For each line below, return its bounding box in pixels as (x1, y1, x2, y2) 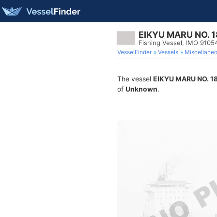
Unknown (125, 85, 157, 93)
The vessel (117, 75, 153, 83)
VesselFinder (117, 48, 152, 56)
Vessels (158, 48, 178, 56)
